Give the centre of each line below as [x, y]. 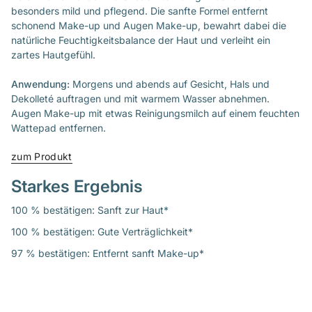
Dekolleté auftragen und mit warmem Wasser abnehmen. [140, 98]
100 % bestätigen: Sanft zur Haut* [90, 210]
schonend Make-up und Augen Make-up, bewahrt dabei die [149, 25]
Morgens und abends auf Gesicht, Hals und [171, 84]
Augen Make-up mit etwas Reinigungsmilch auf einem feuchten [155, 113]
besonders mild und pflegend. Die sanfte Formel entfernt [140, 10]
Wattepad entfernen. [58, 127]
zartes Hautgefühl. [53, 54]
